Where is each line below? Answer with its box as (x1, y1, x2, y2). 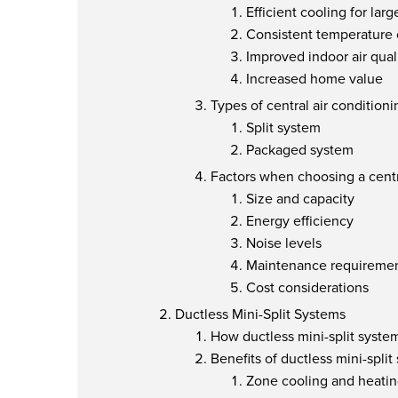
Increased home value (246, 70, 383, 88)
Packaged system (246, 141, 354, 159)
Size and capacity (246, 190, 354, 208)
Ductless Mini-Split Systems (175, 306, 346, 323)
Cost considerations (246, 279, 369, 297)
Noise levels (246, 235, 322, 252)
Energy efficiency (246, 212, 354, 230)
